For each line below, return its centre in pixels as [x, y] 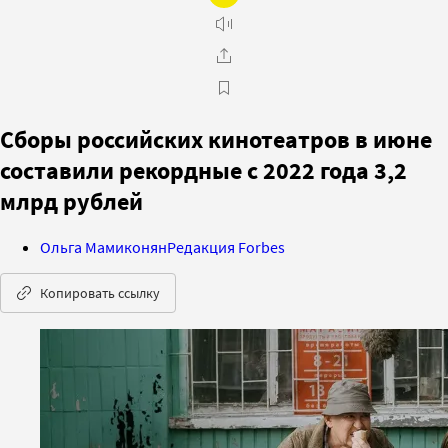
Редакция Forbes [226, 246]
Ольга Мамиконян [103, 246]
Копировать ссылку [100, 292]
